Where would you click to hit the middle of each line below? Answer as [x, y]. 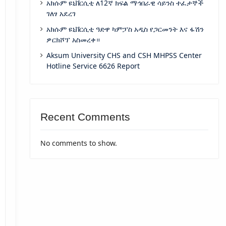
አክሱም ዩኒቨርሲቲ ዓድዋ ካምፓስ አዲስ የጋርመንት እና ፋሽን [125, 29]
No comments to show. [78, 143]
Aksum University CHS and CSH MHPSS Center [124, 55]
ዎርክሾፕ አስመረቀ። [73, 40]
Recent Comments [85, 117]
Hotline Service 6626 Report [93, 66]
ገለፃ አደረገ [61, 14]
